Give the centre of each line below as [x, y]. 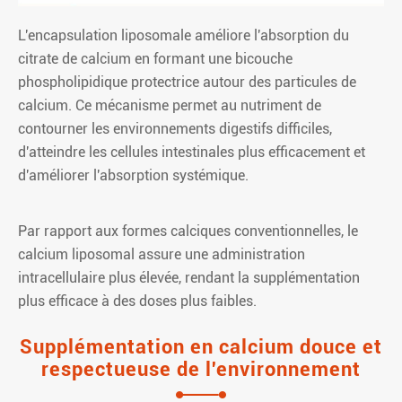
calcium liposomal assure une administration [162, 255]
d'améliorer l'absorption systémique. [133, 176]
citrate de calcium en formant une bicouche [155, 59]
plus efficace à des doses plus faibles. [137, 301]
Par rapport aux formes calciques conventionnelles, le [188, 232]
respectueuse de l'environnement [201, 370]
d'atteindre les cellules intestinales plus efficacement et [192, 153]
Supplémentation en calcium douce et [201, 347]
